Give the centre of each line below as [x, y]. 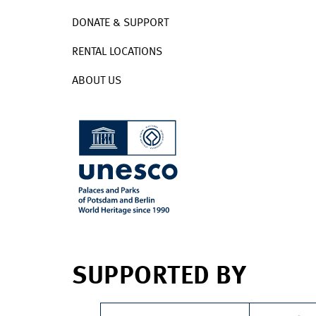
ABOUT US [97, 81]
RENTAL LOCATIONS [117, 52]
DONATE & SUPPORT [120, 23]
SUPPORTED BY [159, 277]
